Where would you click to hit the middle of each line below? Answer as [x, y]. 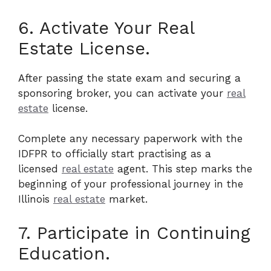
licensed [40, 169]
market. [126, 199]
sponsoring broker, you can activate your [122, 93]
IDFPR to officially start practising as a [115, 154]
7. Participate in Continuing [134, 233]
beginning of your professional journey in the [131, 184]
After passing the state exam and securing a [129, 78]
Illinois [36, 199]
